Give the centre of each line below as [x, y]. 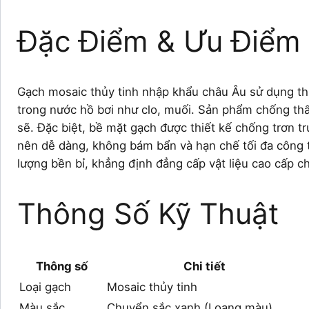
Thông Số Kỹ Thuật [148, 213]
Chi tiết [204, 266]
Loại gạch [45, 287]
